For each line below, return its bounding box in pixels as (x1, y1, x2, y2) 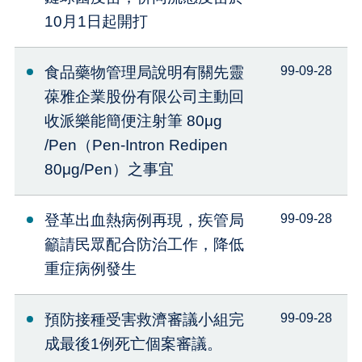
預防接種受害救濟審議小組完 (44, 311, 244, 329)
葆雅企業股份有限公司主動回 (44, 88, 244, 106)
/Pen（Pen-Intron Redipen (44, 137, 228, 154)
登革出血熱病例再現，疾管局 (44, 212, 244, 229)
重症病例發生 (44, 260, 137, 278)
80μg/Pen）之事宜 (44, 161, 174, 179)
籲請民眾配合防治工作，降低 (44, 236, 244, 254)
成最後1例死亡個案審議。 (44, 335, 222, 353)
